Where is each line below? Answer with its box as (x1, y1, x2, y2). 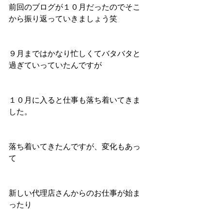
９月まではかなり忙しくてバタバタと (9, 49, 140, 58)
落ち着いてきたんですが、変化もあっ (9, 142, 140, 151)
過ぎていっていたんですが (9, 61, 102, 70)
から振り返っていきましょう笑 (9, 14, 117, 23)
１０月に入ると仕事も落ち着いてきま (9, 95, 140, 105)
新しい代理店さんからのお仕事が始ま (9, 188, 140, 198)
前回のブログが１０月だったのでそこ (9, 2, 140, 12)
